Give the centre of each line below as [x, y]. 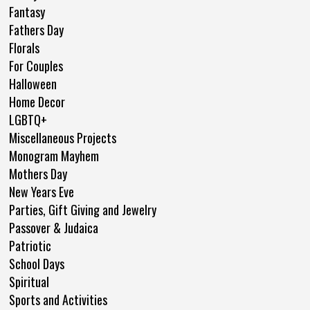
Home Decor [37, 101]
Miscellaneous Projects [63, 137]
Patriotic [30, 245]
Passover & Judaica [54, 227]
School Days [37, 263]
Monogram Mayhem [54, 155]
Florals [24, 47]
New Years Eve [42, 191]
